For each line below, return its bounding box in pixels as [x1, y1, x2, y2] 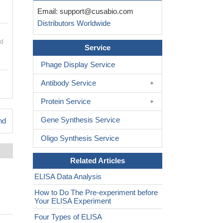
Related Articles [70, 156, 125, 165]
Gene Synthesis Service [41, 115, 120, 124]
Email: [33, 7, 60, 16]
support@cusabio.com [60, 7, 133, 16]
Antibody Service [41, 79, 96, 88]
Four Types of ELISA [34, 213, 102, 222]
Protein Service [41, 97, 91, 106]
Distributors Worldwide [33, 19, 111, 28]
